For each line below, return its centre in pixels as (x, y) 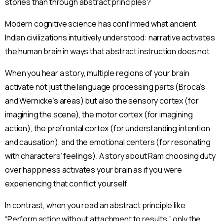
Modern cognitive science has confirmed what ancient (101, 23)
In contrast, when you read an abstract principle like (95, 205)
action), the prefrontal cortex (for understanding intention (108, 128)
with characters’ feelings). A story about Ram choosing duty (110, 156)
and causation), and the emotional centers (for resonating (108, 142)
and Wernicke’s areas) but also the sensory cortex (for (102, 100)
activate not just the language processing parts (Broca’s (105, 87)
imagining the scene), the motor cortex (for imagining (99, 114)
